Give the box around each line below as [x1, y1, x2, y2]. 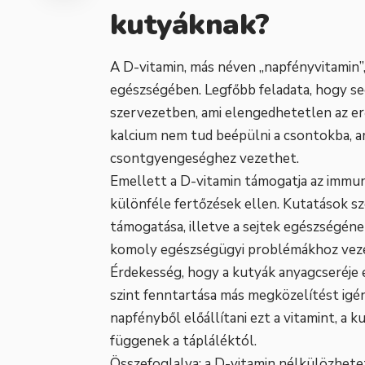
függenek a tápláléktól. [110, 331, 257, 350]
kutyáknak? [110, 5, 270, 46]
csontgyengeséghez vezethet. [110, 148, 299, 168]
